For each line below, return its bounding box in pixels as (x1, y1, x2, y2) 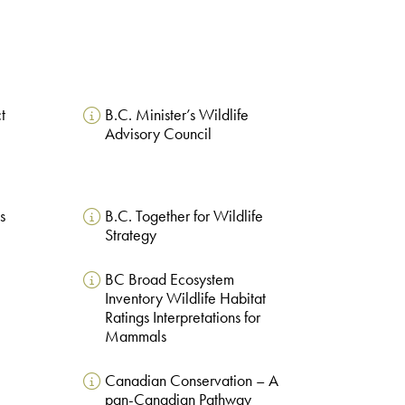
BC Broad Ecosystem (104, 268, 234, 289)
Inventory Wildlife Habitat (104, 287, 266, 308)
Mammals (104, 325, 166, 346)
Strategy (104, 224, 156, 245)
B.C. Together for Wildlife (104, 205, 263, 226)
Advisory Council (104, 123, 212, 144)
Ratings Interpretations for (104, 306, 260, 327)
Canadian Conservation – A (104, 370, 278, 391)
